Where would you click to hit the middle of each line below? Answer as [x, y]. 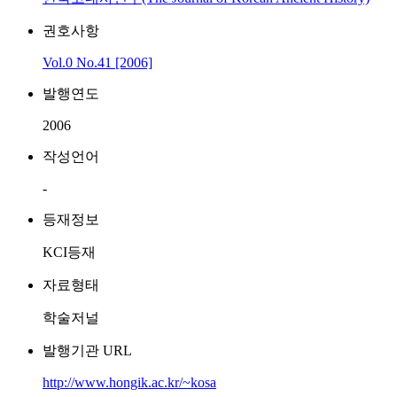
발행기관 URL [87, 350]
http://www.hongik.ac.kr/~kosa [129, 382]
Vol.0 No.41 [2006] [97, 62]
